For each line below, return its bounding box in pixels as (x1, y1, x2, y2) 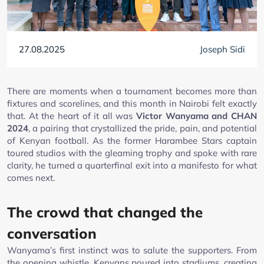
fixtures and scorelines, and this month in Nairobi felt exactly (7, 98, 257, 110)
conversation (7, 225, 97, 243)
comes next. (7, 172, 55, 184)
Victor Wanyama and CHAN (136, 110, 258, 122)
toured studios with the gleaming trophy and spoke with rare (7, 147, 257, 159)
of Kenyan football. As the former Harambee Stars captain (7, 135, 257, 147)
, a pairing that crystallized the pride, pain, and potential (28, 123, 257, 134)
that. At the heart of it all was (7, 110, 137, 122)
